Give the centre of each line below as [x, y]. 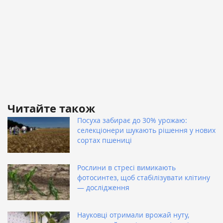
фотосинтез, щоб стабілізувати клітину [144, 178]
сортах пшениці [105, 140]
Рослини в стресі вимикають [126, 168]
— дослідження [103, 188]
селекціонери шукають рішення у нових [146, 130]
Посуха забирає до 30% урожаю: [132, 120]
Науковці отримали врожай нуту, [133, 215]
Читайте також [51, 109]
